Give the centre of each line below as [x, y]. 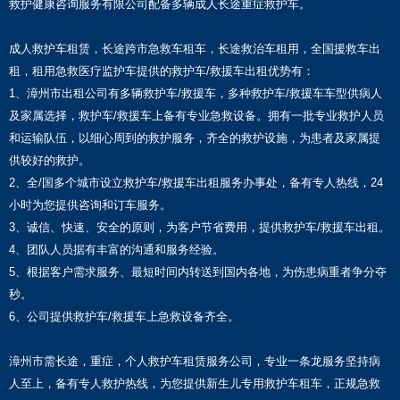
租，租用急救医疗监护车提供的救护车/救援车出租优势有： [162, 71]
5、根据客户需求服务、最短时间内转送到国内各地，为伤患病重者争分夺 [198, 272]
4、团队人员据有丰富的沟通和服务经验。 [117, 250]
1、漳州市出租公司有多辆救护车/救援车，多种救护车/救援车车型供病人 [196, 94]
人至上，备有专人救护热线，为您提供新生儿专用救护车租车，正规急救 [195, 384]
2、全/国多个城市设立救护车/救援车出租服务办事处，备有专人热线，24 [196, 183]
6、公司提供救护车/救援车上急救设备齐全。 [124, 317]
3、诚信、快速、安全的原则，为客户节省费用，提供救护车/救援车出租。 [200, 228]
